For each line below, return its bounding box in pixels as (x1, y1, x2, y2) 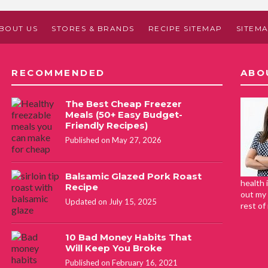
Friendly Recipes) (65, 119, 148, 131)
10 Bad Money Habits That (65, 231, 191, 243)
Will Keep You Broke (65, 242, 162, 254)
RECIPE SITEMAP (148, 23, 223, 33)
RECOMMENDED (11, 66, 105, 78)
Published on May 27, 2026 (65, 135, 162, 145)
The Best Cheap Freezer (65, 98, 182, 109)
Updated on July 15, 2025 (65, 196, 157, 206)
